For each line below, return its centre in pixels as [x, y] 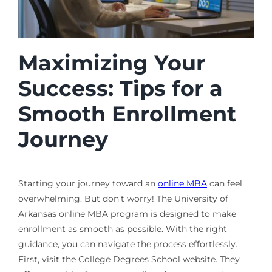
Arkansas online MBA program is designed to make [127, 213]
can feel [224, 183]
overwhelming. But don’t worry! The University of [123, 198]
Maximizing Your [111, 63]
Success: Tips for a [120, 88]
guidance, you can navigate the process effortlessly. [127, 244]
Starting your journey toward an [88, 183]
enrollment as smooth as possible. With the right [122, 229]
